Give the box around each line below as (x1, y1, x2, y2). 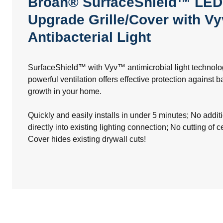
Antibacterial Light (28, 29, 151, 45)
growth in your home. (28, 87, 102, 96)
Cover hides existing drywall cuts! (28, 135, 146, 144)
